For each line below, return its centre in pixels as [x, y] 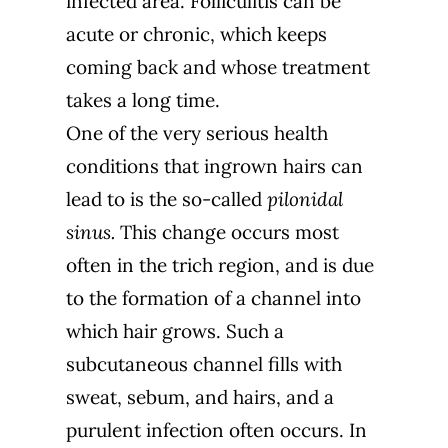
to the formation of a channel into [213, 297]
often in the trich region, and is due [219, 264]
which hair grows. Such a [174, 330]
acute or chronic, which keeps [196, 33]
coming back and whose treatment [217, 66]
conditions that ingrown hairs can [214, 165]
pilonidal [304, 198]
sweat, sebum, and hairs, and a [199, 396]
